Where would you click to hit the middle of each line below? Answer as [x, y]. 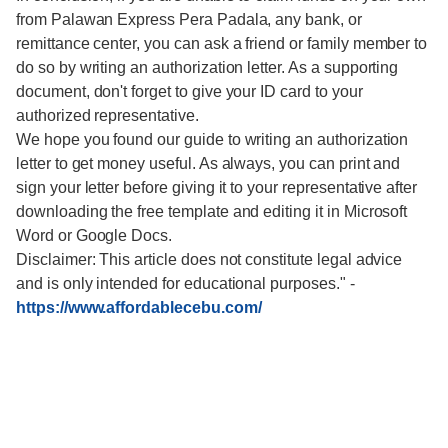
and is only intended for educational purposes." [183, 283]
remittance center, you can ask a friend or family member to [222, 43]
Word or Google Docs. [94, 235]
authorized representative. [107, 115]
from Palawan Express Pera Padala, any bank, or [189, 19]
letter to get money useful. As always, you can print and [208, 163]
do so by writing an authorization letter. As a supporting [207, 67]
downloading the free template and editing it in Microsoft [212, 211]
